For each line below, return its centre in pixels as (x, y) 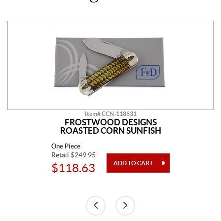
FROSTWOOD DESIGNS (110, 122)
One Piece (66, 146)
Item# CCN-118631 (110, 113)
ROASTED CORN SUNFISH (110, 130)
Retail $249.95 (74, 155)
